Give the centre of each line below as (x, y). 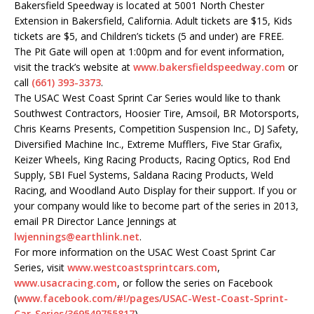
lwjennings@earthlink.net (77, 237)
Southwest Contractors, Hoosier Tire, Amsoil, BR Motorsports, (157, 114)
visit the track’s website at (74, 67)
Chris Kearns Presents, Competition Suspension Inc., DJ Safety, (156, 129)
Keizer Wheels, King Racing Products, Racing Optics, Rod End (152, 160)
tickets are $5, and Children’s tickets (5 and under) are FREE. (149, 36)
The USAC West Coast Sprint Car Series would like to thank (147, 98)
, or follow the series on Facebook (195, 283)
